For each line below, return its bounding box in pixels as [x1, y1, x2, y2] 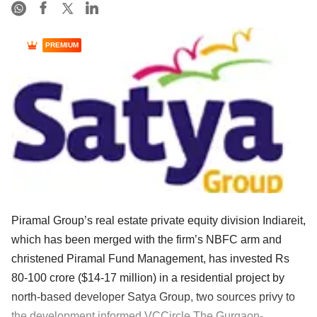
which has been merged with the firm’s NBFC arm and [11, 233, 282, 246]
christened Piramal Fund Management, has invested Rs [11, 252, 289, 265]
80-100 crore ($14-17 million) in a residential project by [11, 271, 284, 284]
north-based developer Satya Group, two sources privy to [11, 290, 295, 303]
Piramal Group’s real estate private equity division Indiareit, [11, 214, 306, 226]
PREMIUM [45, 41, 79, 50]
